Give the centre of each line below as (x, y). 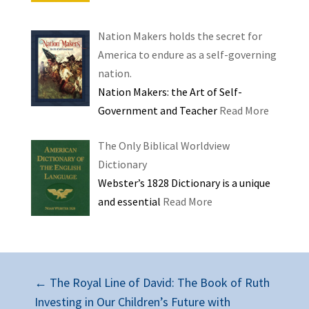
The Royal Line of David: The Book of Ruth (160, 282)
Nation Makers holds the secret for (180, 36)
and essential (130, 202)
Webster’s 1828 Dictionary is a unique (184, 183)
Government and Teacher (158, 111)
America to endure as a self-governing (187, 55)
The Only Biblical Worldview (163, 146)
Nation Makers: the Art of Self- (170, 92)
